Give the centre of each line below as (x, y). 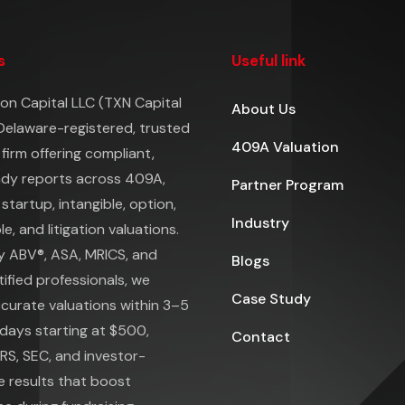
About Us (264, 109)
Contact (261, 337)
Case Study (271, 299)
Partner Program (287, 185)
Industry (260, 223)
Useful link (268, 61)
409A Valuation (285, 147)
